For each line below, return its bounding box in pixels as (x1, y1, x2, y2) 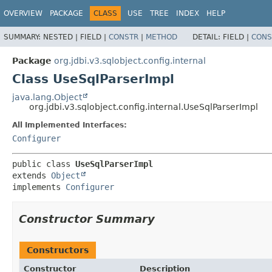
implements (12, 182, 66, 192)
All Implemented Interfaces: (12, 120, 127, 129)
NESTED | (43, 32, 80, 41)
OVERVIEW (4, 9, 42, 18)
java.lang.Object (12, 92, 82, 102)
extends (12, 170, 51, 180)
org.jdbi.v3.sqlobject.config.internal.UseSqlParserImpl (29, 101, 258, 112)
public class (12, 158, 75, 169)
